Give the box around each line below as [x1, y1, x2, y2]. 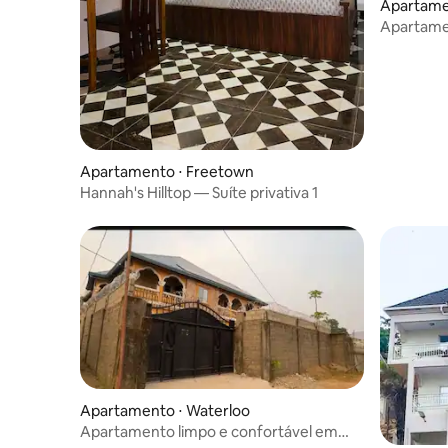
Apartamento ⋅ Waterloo [80, 401, 250, 421]
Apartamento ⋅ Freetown [80, 161, 254, 181]
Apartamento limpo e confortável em [80, 422, 338, 442]
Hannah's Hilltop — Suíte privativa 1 [80, 182, 318, 202]
